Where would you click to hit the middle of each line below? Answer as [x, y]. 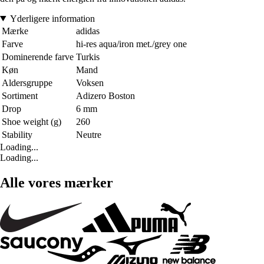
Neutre [89, 134]
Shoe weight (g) [32, 121]
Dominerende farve [38, 57]
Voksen [90, 82]
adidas [88, 31]
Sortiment [20, 95]
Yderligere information [52, 18]
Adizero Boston [105, 95]
